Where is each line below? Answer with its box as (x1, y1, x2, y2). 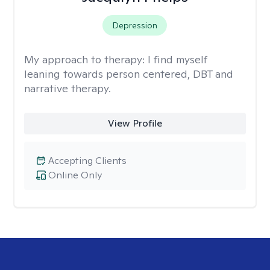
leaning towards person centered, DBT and (24, 67, 233, 81)
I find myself (148, 52, 207, 66)
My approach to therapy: (24, 52, 148, 66)
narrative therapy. (24, 81, 111, 95)
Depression (112, 20, 158, 31)
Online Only (48, 169, 102, 181)
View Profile (107, 117, 162, 130)
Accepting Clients (48, 154, 127, 167)
